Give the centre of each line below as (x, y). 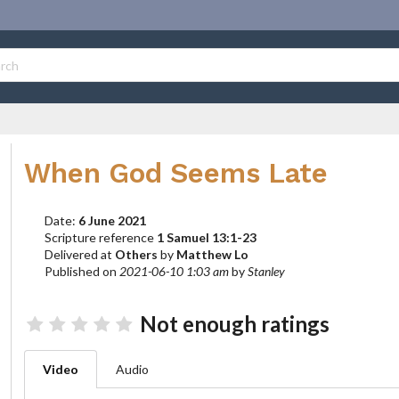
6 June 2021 (113, 221)
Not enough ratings (232, 323)
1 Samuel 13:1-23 (207, 238)
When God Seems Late (175, 173)
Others (137, 255)
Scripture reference (101, 238)
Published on (82, 272)
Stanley (267, 272)
